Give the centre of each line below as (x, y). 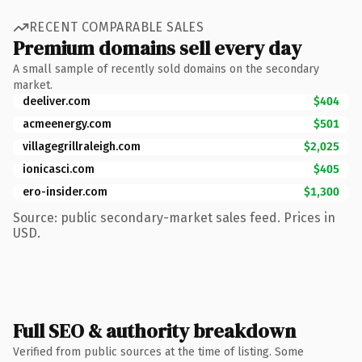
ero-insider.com (65, 192)
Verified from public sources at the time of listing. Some (158, 351)
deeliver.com (57, 101)
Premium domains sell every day (157, 48)
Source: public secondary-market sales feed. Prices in (174, 217)
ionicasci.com (59, 169)
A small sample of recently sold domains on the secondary (166, 69)
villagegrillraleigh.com (82, 146)
